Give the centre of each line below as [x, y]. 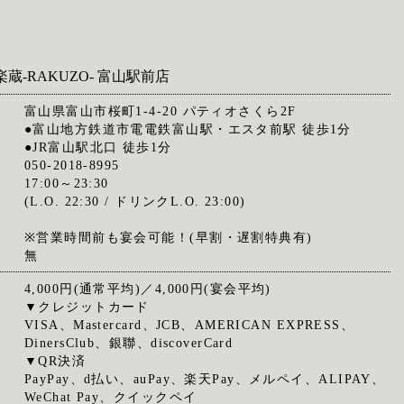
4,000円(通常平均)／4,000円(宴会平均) [147, 289]
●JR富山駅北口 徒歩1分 [98, 147]
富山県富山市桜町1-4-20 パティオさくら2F [160, 111]
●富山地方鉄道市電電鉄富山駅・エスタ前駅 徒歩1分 [188, 129]
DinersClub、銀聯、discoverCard [129, 343]
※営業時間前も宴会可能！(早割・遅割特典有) [168, 237]
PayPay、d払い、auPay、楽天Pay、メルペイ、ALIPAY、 [205, 379]
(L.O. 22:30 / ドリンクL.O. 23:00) [135, 201]
